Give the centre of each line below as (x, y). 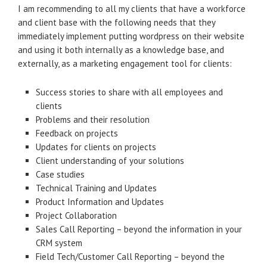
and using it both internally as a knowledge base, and (121, 50)
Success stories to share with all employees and (129, 92)
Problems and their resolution (93, 119)
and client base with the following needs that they (117, 22)
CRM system (59, 243)
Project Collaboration (76, 215)
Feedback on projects (77, 133)
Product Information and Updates (100, 202)
